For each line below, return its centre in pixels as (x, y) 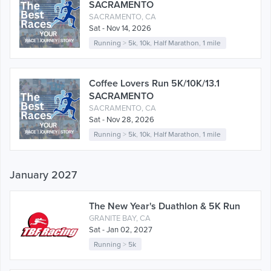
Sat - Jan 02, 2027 (121, 230)
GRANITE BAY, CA (120, 218)
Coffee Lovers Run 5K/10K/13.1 (154, 84)
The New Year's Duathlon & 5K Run (165, 206)
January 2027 (43, 175)
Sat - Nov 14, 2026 (120, 28)
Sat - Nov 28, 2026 (122, 120)
